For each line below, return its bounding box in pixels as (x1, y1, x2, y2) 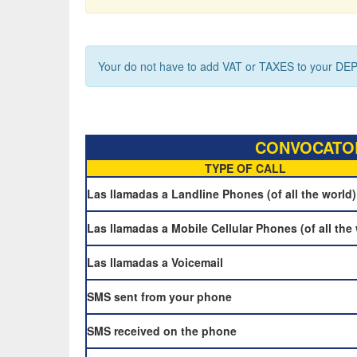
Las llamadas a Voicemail (87, 254, 223, 270)
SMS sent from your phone (87, 288, 232, 304)
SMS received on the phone (87, 323, 237, 339)
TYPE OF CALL (205, 160, 286, 176)
